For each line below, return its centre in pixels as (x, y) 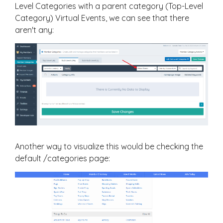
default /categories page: (62, 159)
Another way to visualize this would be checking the (109, 147)
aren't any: (34, 30)
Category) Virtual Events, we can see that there (102, 18)
